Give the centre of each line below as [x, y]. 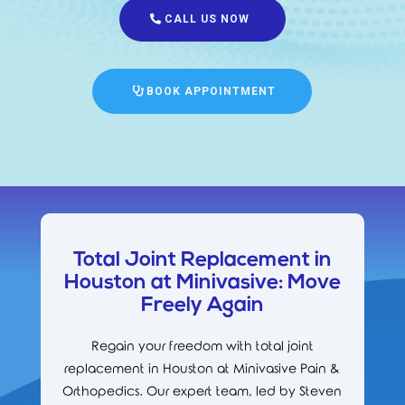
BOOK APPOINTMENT [212, 91]
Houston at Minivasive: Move [202, 283]
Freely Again [202, 306]
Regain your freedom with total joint [202, 346]
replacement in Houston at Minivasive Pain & [202, 369]
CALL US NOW [207, 19]
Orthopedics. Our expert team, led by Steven [202, 391]
